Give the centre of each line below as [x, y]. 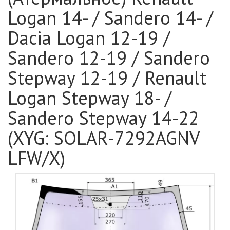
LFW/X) [36, 158]
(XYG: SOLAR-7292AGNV [103, 138]
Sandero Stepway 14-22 [103, 118]
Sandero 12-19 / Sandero [109, 58]
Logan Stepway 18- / [90, 98]
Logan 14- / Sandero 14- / [110, 18]
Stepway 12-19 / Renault [107, 78]
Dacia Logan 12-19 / [89, 38]
